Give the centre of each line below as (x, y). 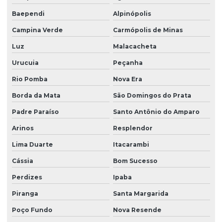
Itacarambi (131, 144)
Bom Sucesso (135, 161)
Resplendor (133, 128)
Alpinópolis (132, 13)
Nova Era (127, 79)
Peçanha (128, 62)
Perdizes (27, 177)
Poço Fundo (32, 210)
